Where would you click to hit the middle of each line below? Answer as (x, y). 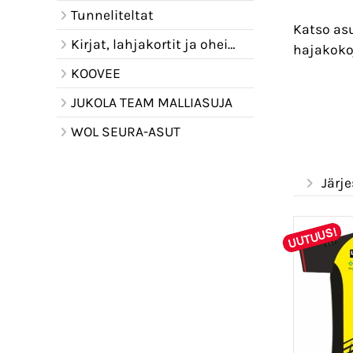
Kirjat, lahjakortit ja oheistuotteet (149, 44)
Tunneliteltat (112, 15)
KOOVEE (95, 73)
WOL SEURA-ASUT (125, 132)
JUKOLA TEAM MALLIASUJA (151, 102)
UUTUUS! (312, 237)
